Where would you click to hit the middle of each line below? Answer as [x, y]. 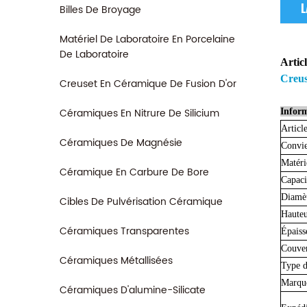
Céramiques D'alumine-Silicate [133, 290]
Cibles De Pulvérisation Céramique [141, 202]
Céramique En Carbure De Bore [134, 172]
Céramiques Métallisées [116, 261]
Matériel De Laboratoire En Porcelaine [147, 39]
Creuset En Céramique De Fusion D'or [148, 84]
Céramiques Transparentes [124, 231]
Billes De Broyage [100, 10]
